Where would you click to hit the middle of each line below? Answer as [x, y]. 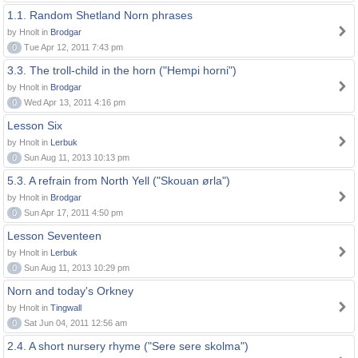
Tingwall [66, 308]
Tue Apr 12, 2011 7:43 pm [72, 47]
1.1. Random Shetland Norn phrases [100, 15]
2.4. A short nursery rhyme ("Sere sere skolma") [128, 346]
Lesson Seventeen [54, 236]
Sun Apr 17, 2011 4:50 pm [72, 213]
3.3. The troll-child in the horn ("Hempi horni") [122, 70]
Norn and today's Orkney [70, 291]
